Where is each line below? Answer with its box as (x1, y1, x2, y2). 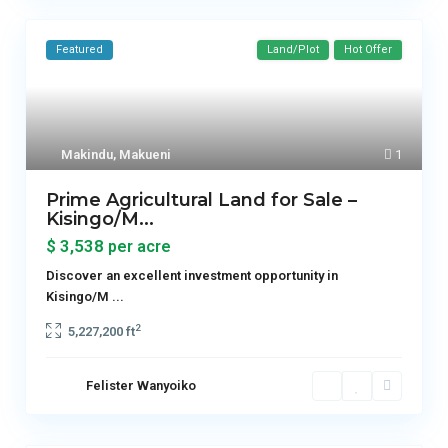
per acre (108, 237, 172, 257)
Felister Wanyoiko (86, 378, 197, 394)
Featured (56, 43, 104, 57)
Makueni (119, 147, 172, 163)
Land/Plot (266, 43, 319, 57)
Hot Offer (343, 43, 392, 57)
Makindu (61, 147, 114, 163)
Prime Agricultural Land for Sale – (46, 189, 358, 212)
